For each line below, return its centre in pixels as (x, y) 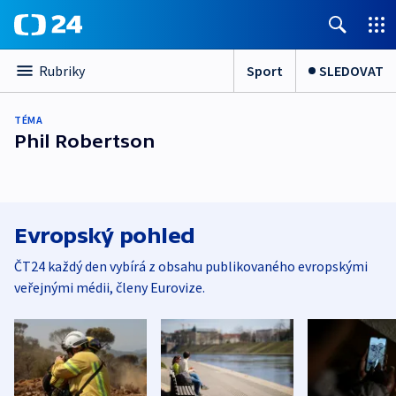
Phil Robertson (85, 141)
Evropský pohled (105, 236)
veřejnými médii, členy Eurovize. (110, 287)
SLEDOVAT (351, 70)
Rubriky (62, 71)
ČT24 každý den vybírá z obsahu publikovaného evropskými (191, 266)
